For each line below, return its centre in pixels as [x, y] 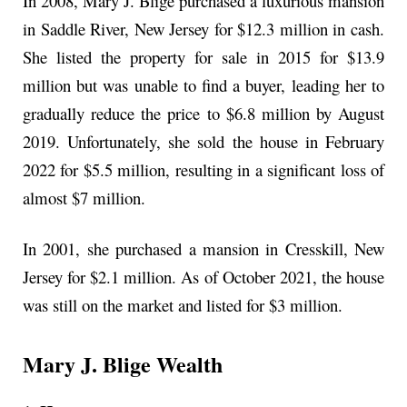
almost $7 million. [84, 198]
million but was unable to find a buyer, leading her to [203, 85]
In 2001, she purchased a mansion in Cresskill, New [203, 248]
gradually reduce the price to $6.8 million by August [203, 114]
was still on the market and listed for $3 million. [183, 304]
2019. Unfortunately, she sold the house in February [203, 142]
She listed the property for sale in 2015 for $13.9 [203, 57]
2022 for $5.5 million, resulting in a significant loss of [203, 170]
